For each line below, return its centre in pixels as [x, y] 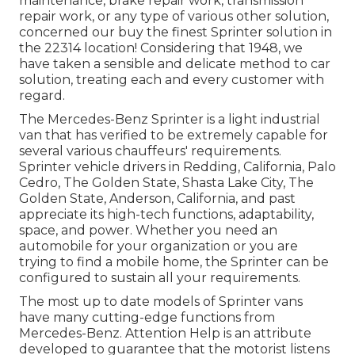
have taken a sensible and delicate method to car [175, 64]
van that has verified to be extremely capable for [174, 136]
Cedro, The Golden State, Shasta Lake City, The [166, 183]
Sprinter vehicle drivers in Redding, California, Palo [177, 167]
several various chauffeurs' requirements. [150, 151]
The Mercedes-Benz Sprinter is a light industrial [170, 120]
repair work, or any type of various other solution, [174, 17]
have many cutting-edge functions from [147, 318]
